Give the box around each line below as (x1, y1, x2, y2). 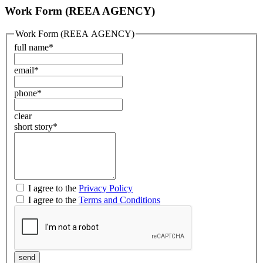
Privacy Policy (79, 183, 133, 194)
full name (14, 42, 49, 53)
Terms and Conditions (79, 195, 160, 205)
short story (14, 122, 53, 132)
